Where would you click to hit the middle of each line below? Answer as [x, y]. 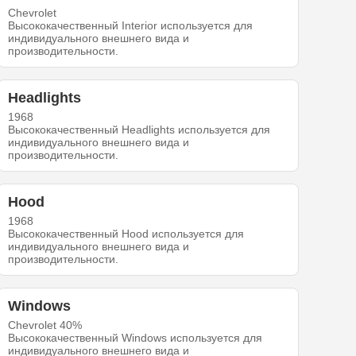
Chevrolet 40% [45, 325]
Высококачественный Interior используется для [131, 26]
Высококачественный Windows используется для [135, 338]
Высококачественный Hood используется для [126, 234]
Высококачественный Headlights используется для [139, 130]
